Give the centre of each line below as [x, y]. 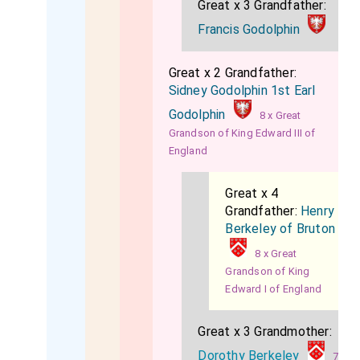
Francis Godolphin [249, 29]
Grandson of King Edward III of [242, 133]
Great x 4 [252, 193]
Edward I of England [274, 289]
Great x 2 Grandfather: [232, 73]
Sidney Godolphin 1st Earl [242, 90]
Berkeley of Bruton [280, 229]
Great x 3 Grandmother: [265, 331]
